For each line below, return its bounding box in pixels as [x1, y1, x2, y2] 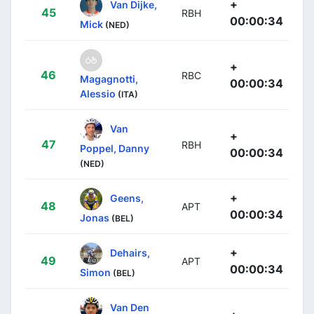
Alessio [80, 87, 116, 100]
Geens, [110, 191, 144, 204]
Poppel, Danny [80, 142, 149, 154]
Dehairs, [110, 246, 150, 259]
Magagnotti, [80, 72, 138, 85]
